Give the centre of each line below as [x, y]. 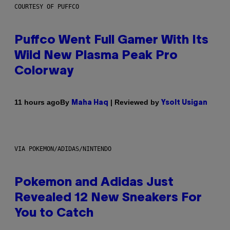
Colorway [44, 71]
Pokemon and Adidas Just [94, 183]
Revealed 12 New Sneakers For [108, 198]
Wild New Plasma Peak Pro [96, 56]
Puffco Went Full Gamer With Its [111, 40]
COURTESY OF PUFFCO [47, 6]
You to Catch [54, 213]
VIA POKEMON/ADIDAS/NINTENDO [63, 149]
